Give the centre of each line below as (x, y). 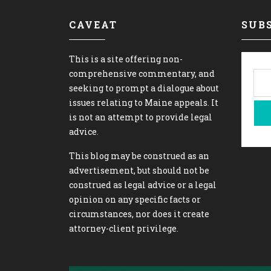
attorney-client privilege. (124, 228)
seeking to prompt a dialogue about (144, 88)
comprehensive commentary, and (142, 73)
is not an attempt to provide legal (141, 117)
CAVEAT (93, 24)
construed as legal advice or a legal (143, 185)
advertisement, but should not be (139, 170)
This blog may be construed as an (139, 156)
